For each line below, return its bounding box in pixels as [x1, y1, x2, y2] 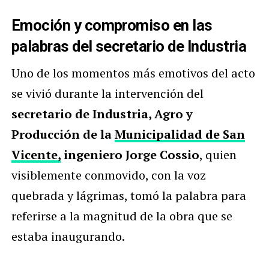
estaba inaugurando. [11, 228, 125, 244]
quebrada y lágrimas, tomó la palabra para [11, 187, 246, 204]
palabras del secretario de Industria [11, 37, 247, 55]
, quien [199, 146, 237, 163]
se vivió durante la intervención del [11, 85, 204, 101]
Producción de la [11, 125, 115, 142]
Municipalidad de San [114, 125, 245, 142]
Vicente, [11, 146, 61, 163]
